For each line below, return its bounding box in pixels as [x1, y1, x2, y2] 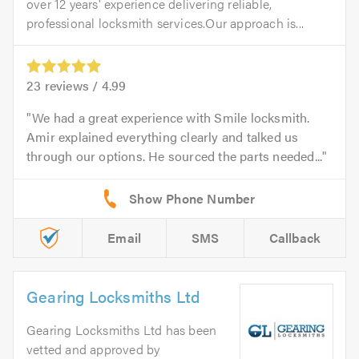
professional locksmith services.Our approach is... [26, 14, 305, 33]
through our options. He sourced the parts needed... [26, 147, 323, 166]
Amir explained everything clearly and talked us [26, 127, 299, 147]
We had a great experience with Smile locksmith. [32, 108, 310, 127]
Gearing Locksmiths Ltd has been [26, 321, 217, 340]
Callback [268, 228, 321, 248]
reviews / [41, 76, 102, 95]
